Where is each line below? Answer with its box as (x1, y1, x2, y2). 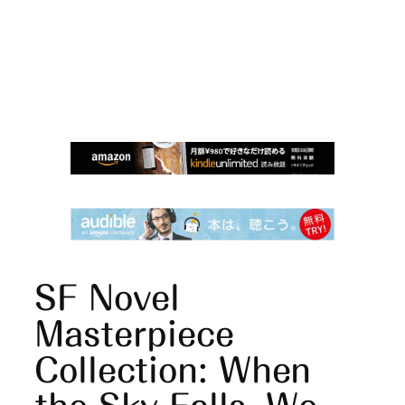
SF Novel (34, 280, 181, 314)
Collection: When (34, 353, 312, 386)
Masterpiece (34, 316, 234, 350)
